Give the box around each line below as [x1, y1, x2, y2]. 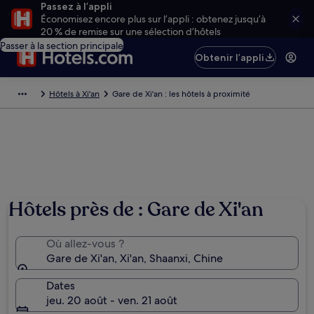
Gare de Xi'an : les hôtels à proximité [112, 88, 250, 100]
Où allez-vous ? [46, 236, 124, 251]
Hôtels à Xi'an [49, 88, 100, 100]
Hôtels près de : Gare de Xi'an [8, 196, 264, 223]
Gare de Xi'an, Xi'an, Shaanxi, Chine [46, 251, 223, 266]
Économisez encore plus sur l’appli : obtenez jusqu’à [40, 13, 266, 25]
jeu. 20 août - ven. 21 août [46, 293, 177, 308]
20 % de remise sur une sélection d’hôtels [40, 25, 221, 38]
